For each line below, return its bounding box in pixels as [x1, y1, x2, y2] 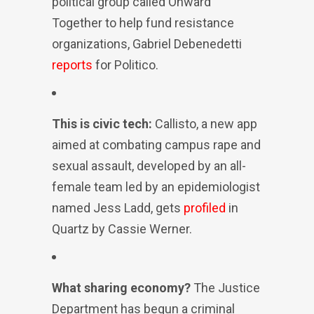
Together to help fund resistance [52, 15, 234, 30]
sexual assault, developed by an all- [52, 158, 246, 173]
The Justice [191, 280, 260, 295]
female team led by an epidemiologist [52, 179, 260, 194]
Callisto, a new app [152, 116, 257, 131]
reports [52, 57, 93, 72]
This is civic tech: [52, 116, 152, 131]
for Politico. [93, 57, 158, 72]
